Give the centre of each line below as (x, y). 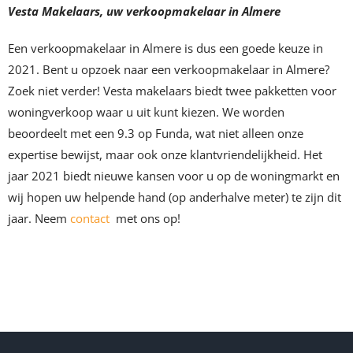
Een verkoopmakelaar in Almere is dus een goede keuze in (165, 48)
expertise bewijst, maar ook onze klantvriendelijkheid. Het (165, 155)
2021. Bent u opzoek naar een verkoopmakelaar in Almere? (169, 70)
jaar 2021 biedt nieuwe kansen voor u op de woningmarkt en (174, 176)
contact (90, 219)
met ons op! (148, 219)
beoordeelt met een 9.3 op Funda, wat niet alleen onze (156, 134)
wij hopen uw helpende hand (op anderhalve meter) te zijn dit (175, 197)
